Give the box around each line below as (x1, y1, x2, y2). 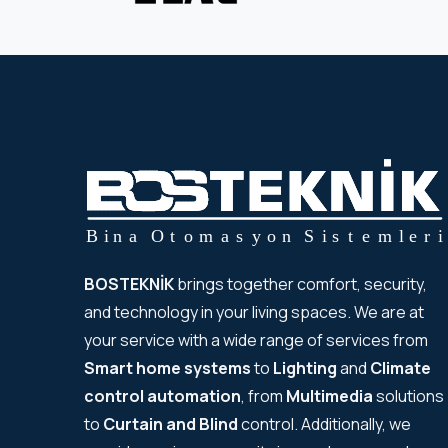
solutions (373, 384, 444, 407)
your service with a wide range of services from (84, 328, 428, 351)
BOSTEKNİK (84, 272, 174, 295)
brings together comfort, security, (174, 272, 427, 295)
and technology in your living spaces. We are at (84, 300, 424, 323)
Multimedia (286, 384, 373, 407)
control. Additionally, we (238, 412, 411, 435)
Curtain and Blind (103, 412, 238, 435)
